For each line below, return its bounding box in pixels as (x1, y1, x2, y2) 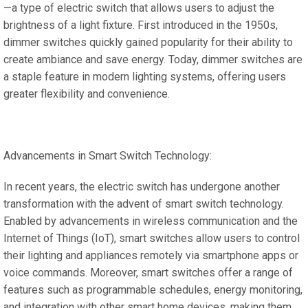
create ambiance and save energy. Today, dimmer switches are (3, 53, 302, 66)
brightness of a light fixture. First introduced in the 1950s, (3, 19, 278, 32)
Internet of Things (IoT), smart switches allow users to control (3, 232, 300, 245)
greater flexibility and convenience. (3, 87, 170, 100)
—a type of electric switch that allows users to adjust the (3, 1, 274, 14)
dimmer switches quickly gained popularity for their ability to (3, 36, 293, 49)
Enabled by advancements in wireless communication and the (3, 214, 298, 228)
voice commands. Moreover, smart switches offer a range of (3, 266, 293, 279)
